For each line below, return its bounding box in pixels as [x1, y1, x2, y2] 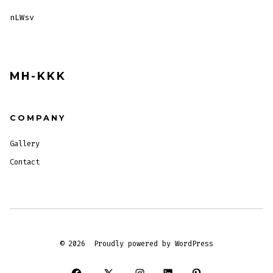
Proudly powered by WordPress [94, 238, 213, 249]
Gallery [10, 139, 40, 149]
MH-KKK [10, 69, 67, 82]
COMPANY [10, 113, 66, 123]
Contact [10, 157, 40, 168]
